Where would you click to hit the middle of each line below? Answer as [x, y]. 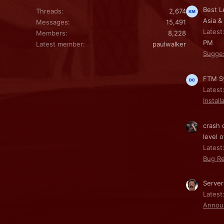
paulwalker [169, 44]
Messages [52, 22]
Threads [49, 11]
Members [51, 33]
